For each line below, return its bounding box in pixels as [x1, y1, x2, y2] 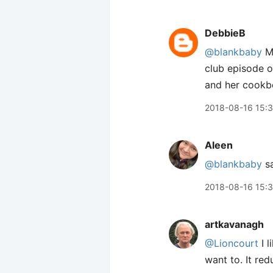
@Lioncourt [205, 237, 258, 249]
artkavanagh [205, 218, 264, 230]
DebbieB [205, 27, 246, 39]
